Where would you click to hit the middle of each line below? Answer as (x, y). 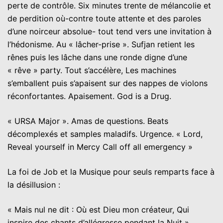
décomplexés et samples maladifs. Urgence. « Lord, (105, 134)
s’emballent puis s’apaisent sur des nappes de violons (108, 83)
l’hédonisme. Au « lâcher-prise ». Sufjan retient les (101, 44)
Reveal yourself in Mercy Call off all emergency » (100, 147)
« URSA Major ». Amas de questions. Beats (88, 121)
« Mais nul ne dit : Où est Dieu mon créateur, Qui (98, 209)
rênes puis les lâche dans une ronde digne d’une (97, 57)
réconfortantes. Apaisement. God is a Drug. (89, 96)
